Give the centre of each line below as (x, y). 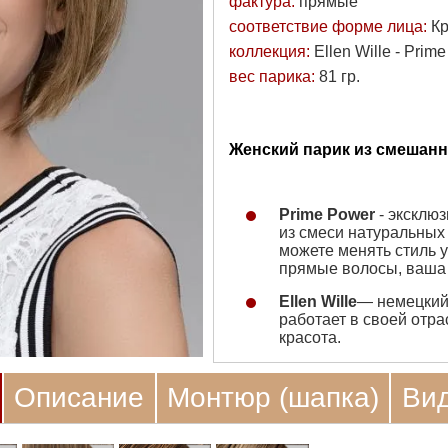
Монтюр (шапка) (273, 397)
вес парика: (273, 76)
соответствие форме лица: (329, 26)
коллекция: (271, 51)
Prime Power (326, 214)
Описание (79, 397)
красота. (309, 337)
